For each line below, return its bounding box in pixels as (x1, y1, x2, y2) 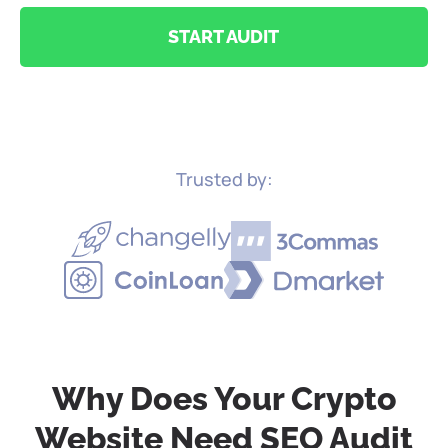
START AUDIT (168, 25, 280, 47)
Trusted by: (175, 166, 273, 191)
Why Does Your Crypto (51, 379, 397, 417)
